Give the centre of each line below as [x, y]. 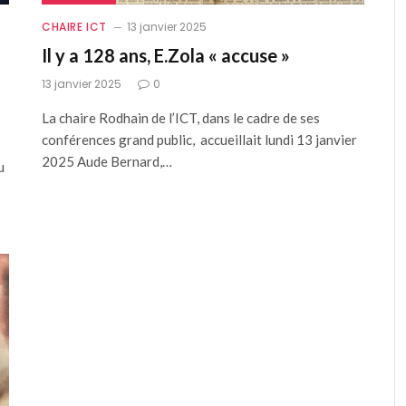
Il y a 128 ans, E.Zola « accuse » [166, 55]
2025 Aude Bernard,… [107, 161]
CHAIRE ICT [74, 26]
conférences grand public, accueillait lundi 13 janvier [199, 139]
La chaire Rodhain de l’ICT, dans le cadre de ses [181, 117]
